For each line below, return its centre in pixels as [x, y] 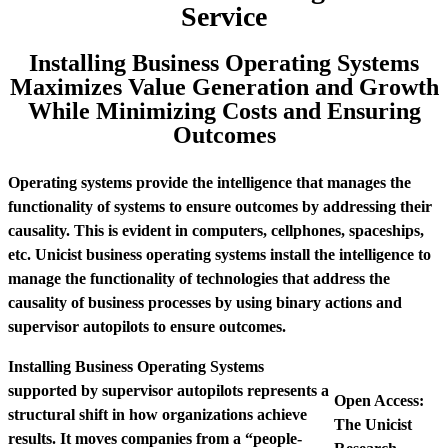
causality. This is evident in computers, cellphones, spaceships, [216, 230]
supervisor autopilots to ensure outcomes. [147, 326]
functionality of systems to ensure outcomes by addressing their [220, 206]
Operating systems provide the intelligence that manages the [209, 182]
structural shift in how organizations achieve [157, 414]
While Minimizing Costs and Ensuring [224, 111]
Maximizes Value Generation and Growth [224, 87]
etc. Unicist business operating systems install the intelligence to [219, 254]
